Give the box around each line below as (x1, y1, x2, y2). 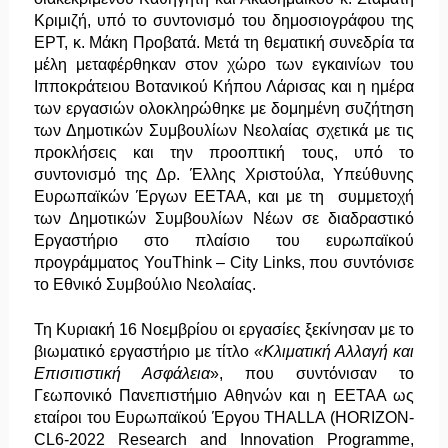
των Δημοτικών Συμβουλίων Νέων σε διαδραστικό (33, 209, 415, 227)
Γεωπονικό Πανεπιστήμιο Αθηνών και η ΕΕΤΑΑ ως (33, 386, 415, 404)
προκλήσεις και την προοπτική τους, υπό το (33, 143, 415, 161)
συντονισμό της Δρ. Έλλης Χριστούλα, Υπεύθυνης (33, 165, 415, 183)
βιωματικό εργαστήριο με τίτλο (33, 342, 255, 360)
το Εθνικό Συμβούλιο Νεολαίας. (33, 275, 256, 293)
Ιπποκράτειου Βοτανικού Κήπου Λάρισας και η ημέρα (33, 77, 415, 95)
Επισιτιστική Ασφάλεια (33, 364, 210, 382)
